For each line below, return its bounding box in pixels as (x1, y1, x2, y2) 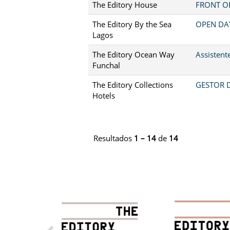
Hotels (92, 90, 115, 101)
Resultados (93, 132, 134, 143)
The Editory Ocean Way (92, 49, 175, 60)
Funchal (92, 60, 120, 70)
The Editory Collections (92, 79, 173, 90)
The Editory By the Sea (92, 18, 171, 29)
